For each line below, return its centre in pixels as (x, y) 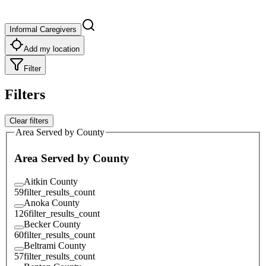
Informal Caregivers (43, 29)
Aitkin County (51, 181)
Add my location (52, 49)
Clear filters (29, 121)
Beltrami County (55, 245)
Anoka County (52, 202)
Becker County (52, 224)
